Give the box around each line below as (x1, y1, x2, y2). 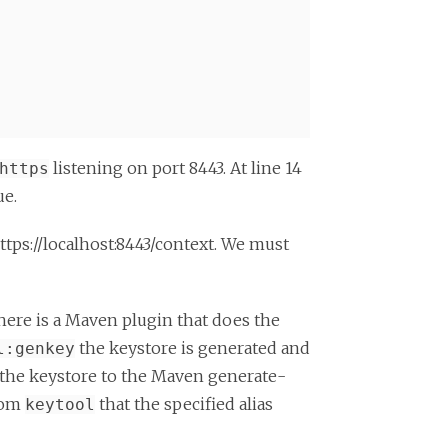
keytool (25, 395, 95, 414)
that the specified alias (95, 394, 273, 414)
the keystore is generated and (75, 338, 310, 358)
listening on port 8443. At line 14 (49, 158, 302, 178)
